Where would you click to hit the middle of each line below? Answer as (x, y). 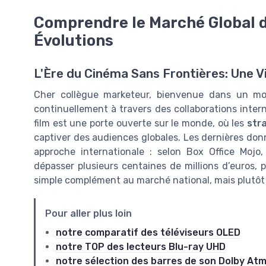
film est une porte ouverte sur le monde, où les (141, 123)
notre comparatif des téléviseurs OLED (148, 232)
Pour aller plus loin (88, 213)
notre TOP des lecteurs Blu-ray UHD (141, 246)
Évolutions (74, 40)
